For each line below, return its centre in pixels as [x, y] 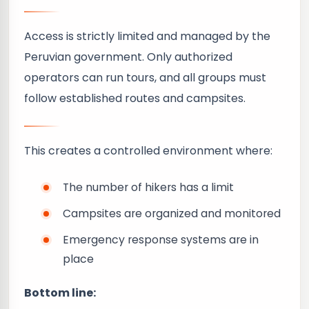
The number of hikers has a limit [148, 187]
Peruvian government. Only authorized [128, 57]
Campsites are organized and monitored [172, 213]
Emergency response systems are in [161, 240]
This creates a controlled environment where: [148, 151]
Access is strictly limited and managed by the [147, 36]
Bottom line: [60, 293]
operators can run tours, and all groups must [145, 78]
